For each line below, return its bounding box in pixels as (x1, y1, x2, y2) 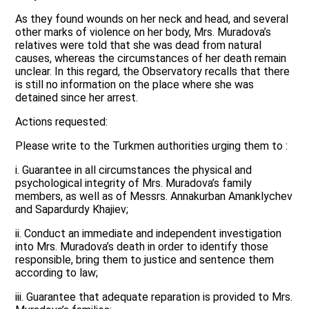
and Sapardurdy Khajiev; (15, 203, 129, 217)
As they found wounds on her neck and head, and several (15, 12, 289, 26)
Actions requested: (15, 115, 108, 129)
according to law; (15, 266, 99, 280)
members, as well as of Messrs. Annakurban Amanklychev (15, 190, 293, 203)
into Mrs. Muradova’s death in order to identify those (15, 240, 269, 254)
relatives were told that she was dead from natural (15, 39, 262, 52)
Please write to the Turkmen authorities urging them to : (15, 139, 288, 153)
